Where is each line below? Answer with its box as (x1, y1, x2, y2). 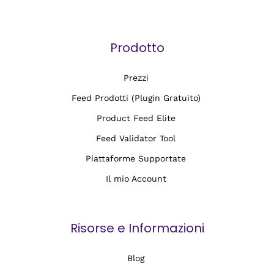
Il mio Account (105, 173, 166, 183)
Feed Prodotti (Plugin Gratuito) (71, 92, 201, 103)
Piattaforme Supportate (86, 153, 187, 163)
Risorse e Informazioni (70, 219, 204, 237)
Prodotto (109, 39, 165, 56)
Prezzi (123, 72, 149, 83)
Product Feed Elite (96, 113, 176, 123)
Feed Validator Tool (96, 133, 176, 143)
